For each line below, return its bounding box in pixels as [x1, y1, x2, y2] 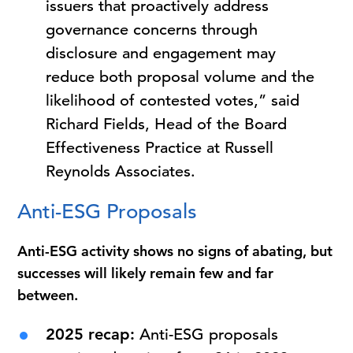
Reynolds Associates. [46, 162, 196, 181]
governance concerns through [46, 20, 258, 39]
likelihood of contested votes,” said [46, 91, 300, 110]
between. [17, 286, 79, 304]
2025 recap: [46, 325, 136, 344]
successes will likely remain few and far [17, 264, 274, 282]
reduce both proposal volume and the [46, 67, 315, 87]
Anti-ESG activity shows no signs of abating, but [17, 242, 333, 260]
